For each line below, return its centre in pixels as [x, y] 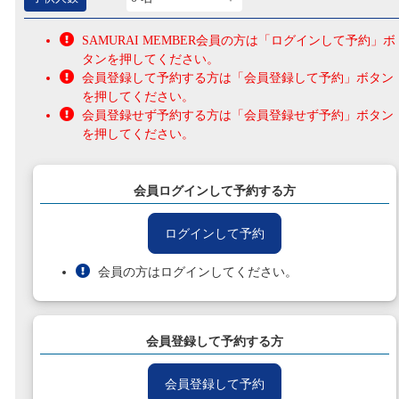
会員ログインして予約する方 [215, 191]
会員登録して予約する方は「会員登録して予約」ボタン [238, 78]
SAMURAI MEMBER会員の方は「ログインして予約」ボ [239, 41]
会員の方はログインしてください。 [198, 273]
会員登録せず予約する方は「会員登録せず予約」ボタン [238, 116]
